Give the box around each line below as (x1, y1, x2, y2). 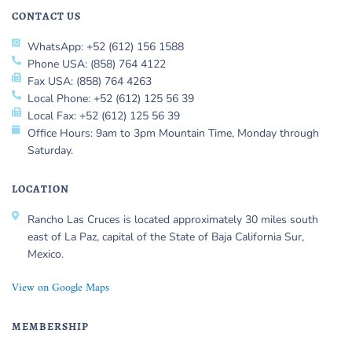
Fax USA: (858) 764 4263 (27, 74, 152, 90)
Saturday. (27, 143, 73, 159)
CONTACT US (12, 9, 81, 24)
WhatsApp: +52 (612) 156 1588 (27, 39, 184, 55)
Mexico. (27, 247, 64, 262)
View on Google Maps (12, 278, 109, 299)
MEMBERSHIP (12, 319, 89, 335)
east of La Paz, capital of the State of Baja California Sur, (27, 229, 304, 245)
